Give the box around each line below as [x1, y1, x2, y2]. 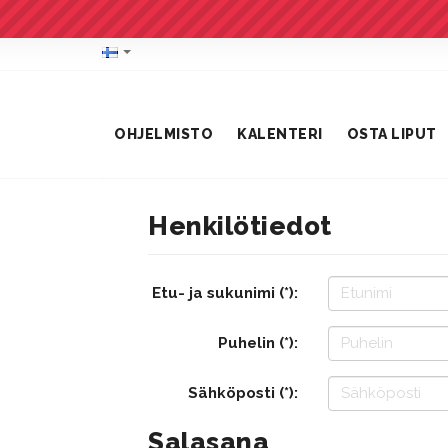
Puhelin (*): [217, 333, 298, 352]
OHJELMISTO [114, 126, 213, 142]
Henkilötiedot [148, 211, 332, 241]
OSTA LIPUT [346, 126, 437, 142]
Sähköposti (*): [187, 383, 298, 402]
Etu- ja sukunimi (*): [151, 283, 298, 302]
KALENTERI [237, 126, 323, 142]
